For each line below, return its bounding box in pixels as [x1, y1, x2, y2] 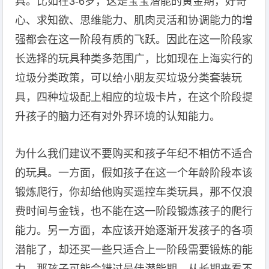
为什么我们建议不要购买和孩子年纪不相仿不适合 [15, 148, 253, 160]
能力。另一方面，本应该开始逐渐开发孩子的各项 [15, 225, 253, 237]
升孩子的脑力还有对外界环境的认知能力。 [15, 110, 221, 122]
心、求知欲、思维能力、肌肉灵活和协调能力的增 [15, 14, 253, 26]
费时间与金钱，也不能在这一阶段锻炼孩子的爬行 [15, 205, 253, 217]
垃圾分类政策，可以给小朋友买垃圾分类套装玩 [15, 72, 243, 84]
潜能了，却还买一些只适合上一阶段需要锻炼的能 [15, 244, 253, 256]
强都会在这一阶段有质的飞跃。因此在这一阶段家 [15, 34, 253, 46]
